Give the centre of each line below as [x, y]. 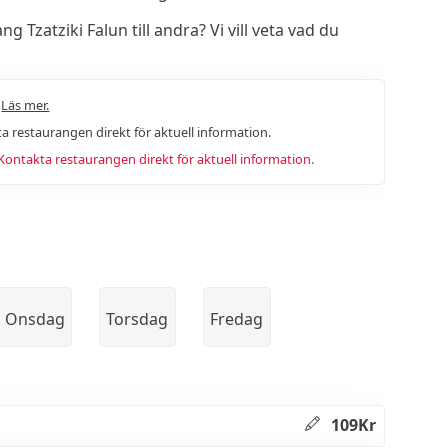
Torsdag [137, 318]
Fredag [237, 318]
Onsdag [34, 318]
